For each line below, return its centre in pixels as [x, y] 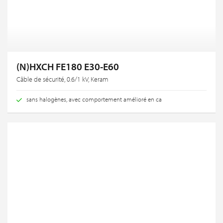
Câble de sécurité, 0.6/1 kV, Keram [62, 79]
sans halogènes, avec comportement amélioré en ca [94, 99]
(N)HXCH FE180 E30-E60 [68, 66]
